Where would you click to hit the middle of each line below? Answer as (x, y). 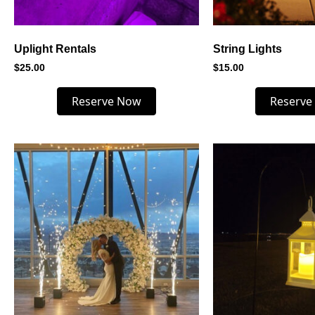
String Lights (247, 49)
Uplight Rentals (55, 49)
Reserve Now (106, 101)
